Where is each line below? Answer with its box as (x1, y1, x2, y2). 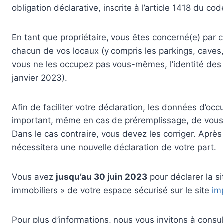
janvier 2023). (12, 73, 67, 83)
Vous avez (12, 172, 56, 182)
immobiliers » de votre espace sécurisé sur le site (12, 185, 212, 196)
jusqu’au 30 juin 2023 (56, 172, 147, 182)
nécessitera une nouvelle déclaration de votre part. (12, 142, 216, 153)
